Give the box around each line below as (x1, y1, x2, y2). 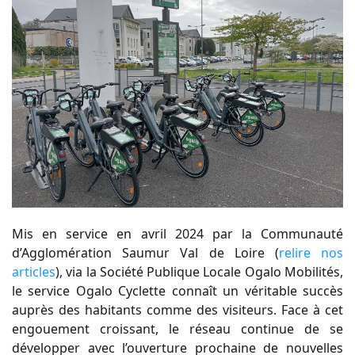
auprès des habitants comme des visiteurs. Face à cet (12, 300, 343, 319)
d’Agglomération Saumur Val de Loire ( (12, 243, 279, 261)
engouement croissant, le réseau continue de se (12, 319, 343, 338)
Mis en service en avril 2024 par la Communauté (12, 224, 343, 242)
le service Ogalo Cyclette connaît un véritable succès (12, 281, 343, 300)
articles (12, 262, 55, 281)
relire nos (278, 243, 344, 261)
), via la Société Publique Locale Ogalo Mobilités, (55, 262, 343, 281)
